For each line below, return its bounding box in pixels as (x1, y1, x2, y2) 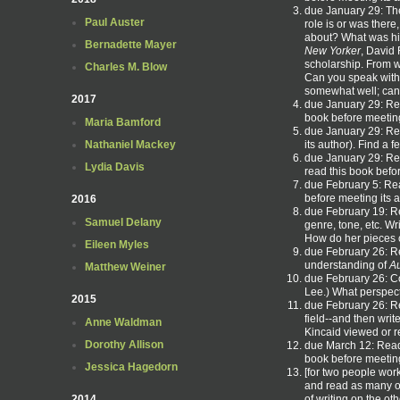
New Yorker (304, 44, 361, 57)
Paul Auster (85, 16, 145, 29)
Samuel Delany (85, 216, 162, 229)
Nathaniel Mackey (85, 138, 176, 151)
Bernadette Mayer (85, 38, 177, 51)
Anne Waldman (85, 316, 162, 329)
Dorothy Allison (85, 338, 163, 351)
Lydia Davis (85, 161, 145, 173)
